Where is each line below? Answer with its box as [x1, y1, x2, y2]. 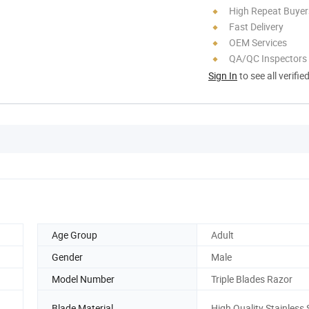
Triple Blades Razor [211, 272, 292, 286]
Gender [52, 250, 83, 263]
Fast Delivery [229, 19, 283, 33]
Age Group [52, 228, 97, 241]
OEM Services [229, 35, 287, 49]
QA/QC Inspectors [229, 51, 307, 65]
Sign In [208, 68, 237, 82]
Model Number [52, 272, 114, 286]
